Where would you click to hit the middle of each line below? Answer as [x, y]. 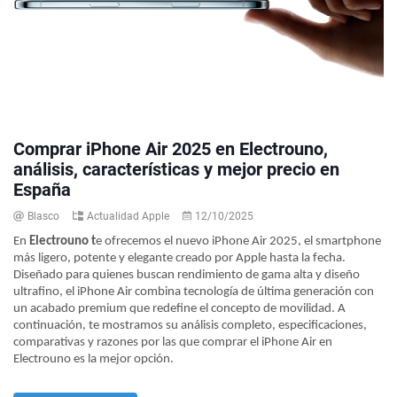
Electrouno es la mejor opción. [93, 360]
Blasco [43, 217]
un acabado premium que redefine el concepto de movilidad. [175, 309]
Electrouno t [62, 242]
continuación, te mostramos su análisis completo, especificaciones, [190, 326]
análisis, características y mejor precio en [176, 170]
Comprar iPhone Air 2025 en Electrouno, [171, 149]
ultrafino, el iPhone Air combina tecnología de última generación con [194, 292]
